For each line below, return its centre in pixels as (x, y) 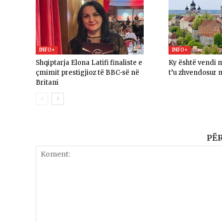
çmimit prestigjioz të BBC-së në (87, 72)
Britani (47, 82)
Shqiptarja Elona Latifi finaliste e (89, 62)
